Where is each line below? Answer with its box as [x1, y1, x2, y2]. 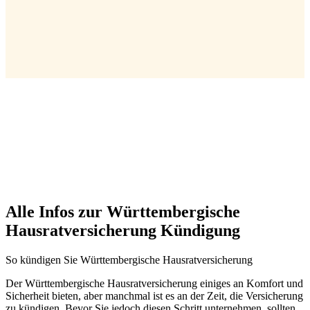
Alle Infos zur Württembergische [6, 203, 240, 221]
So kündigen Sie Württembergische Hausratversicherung [6, 254, 253, 266]
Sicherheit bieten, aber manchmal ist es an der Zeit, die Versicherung [6, 290, 303, 302]
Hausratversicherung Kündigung [6, 221, 240, 240]
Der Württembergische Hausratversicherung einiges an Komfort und [6, 277, 303, 289]
